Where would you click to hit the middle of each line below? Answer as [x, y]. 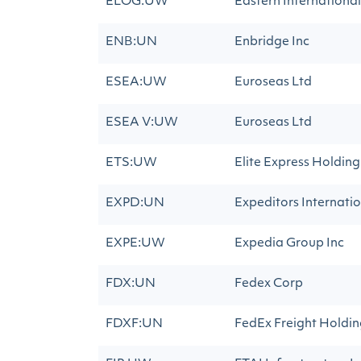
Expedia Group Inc [289, 244]
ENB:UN [131, 42]
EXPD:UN [135, 203]
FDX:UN [131, 284]
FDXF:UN [134, 324]
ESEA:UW [136, 83]
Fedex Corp [269, 284]
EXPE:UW [135, 244]
